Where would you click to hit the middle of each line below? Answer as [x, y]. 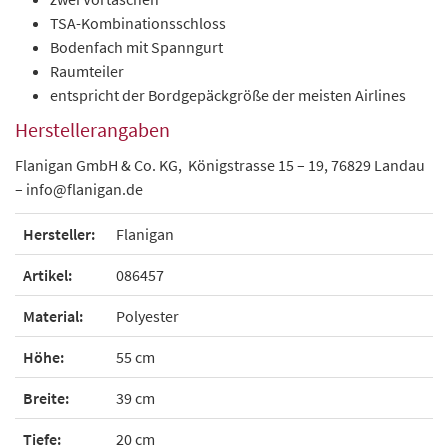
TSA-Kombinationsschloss [138, 22]
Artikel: [47, 274]
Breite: [46, 397]
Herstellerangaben [92, 129]
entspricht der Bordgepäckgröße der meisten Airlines [228, 94]
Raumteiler [87, 70]
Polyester [147, 315]
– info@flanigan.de [79, 188]
